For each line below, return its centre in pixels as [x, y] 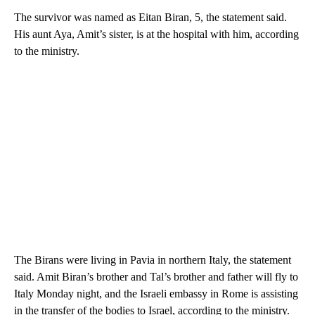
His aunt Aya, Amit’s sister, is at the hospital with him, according [156, 34]
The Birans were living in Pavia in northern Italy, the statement [153, 259]
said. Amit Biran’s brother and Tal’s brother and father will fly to [156, 276]
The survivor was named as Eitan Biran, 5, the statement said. [150, 17]
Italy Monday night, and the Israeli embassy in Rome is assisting [156, 293]
